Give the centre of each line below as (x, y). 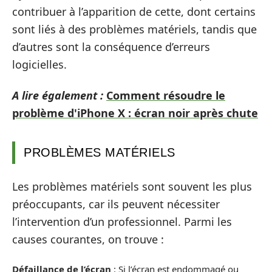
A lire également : (58, 95)
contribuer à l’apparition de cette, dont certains (134, 11)
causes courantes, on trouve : (88, 239)
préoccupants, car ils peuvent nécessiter (116, 204)
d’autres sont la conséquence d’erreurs (111, 46)
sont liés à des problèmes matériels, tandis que (134, 29)
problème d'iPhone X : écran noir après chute (135, 113)
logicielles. (39, 64)
